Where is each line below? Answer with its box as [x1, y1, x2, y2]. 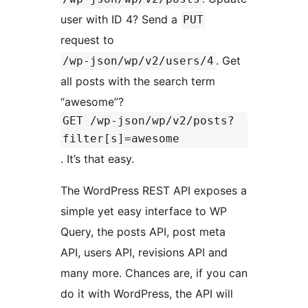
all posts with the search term [60, 74, 215, 89]
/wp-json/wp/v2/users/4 [63, 54, 214, 68]
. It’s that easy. [60, 152, 134, 166]
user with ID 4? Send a [60, 12, 181, 27]
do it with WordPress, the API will [60, 287, 233, 301]
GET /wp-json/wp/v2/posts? [63, 114, 234, 128]
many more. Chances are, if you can [60, 266, 247, 280]
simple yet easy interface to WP [60, 204, 227, 219]
